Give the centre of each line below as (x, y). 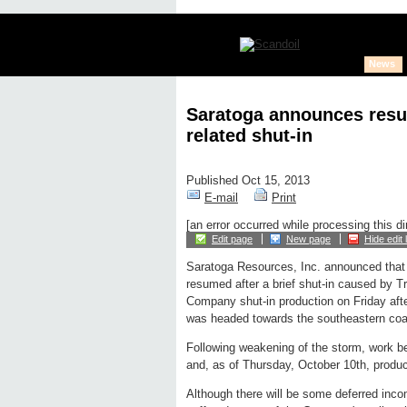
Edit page (232, 239)
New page (308, 239)
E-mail (221, 198)
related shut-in (249, 135)
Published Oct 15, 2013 (248, 181)
